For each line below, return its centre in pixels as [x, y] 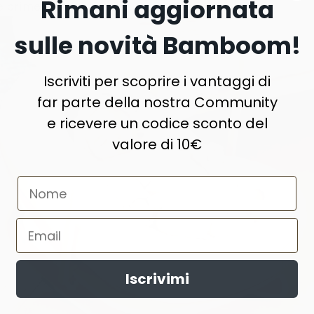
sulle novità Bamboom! [157, 46]
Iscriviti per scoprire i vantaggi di [157, 81]
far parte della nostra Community [157, 102]
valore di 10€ [157, 144]
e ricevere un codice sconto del [157, 123]
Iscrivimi [157, 279]
